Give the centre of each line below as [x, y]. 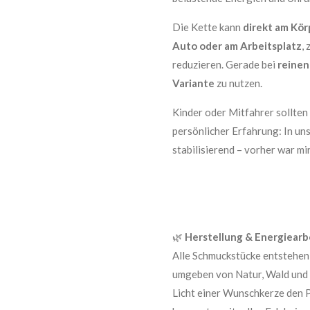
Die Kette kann [208, 27]
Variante [193, 83]
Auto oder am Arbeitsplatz [237, 46]
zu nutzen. [238, 83]
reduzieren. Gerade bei [225, 64]
